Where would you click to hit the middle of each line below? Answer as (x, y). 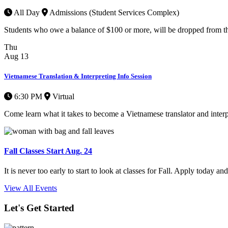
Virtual (62, 96)
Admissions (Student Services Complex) (113, 13)
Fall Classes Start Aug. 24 (48, 151)
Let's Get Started (39, 208)
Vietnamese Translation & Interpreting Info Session (78, 76)
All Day (26, 13)
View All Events (31, 188)
